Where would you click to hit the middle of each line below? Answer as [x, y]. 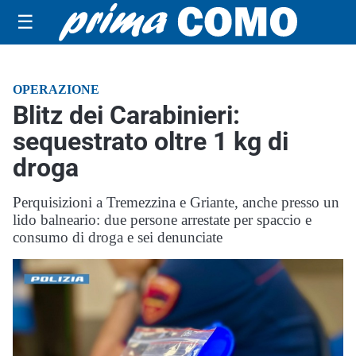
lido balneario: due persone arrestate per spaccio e [162, 220]
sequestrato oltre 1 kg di [151, 141]
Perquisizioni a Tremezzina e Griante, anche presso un [176, 202]
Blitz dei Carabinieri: [126, 115]
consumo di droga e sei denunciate [118, 237]
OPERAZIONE [56, 89]
